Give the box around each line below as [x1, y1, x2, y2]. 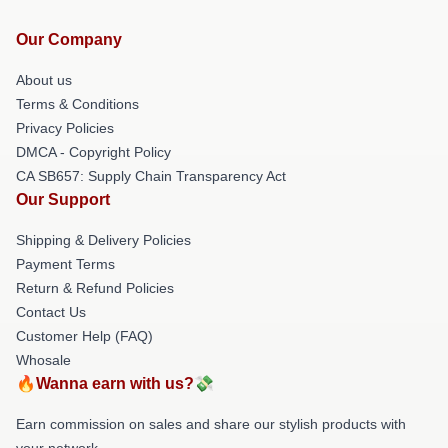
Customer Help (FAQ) [16, 327, 153, 344]
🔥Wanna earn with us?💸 [16, 374, 214, 392]
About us [16, 71, 72, 88]
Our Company [16, 30, 122, 48]
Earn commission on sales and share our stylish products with [16, 415, 406, 432]
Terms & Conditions [16, 95, 139, 112]
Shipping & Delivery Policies [16, 231, 191, 248]
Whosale [16, 351, 71, 368]
